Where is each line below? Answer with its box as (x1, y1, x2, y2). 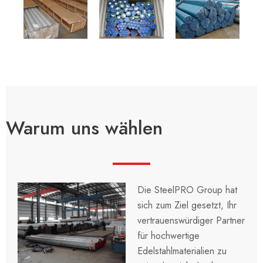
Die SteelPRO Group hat (137, 183, 237, 197)
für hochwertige (137, 228, 200, 242)
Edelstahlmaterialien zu (137, 244, 227, 258)
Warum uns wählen (6, 114, 163, 141)
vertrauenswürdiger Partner (137, 213, 245, 227)
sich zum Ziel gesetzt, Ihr (137, 198, 237, 212)
